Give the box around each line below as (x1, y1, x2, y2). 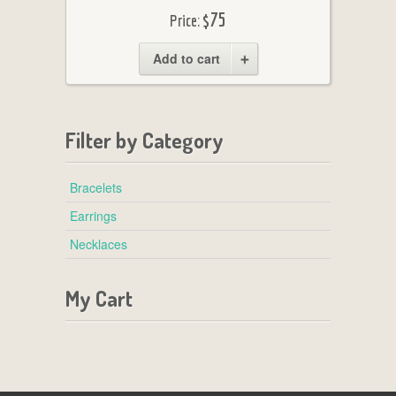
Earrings (70, 207, 117, 225)
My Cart (65, 285, 133, 313)
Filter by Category (65, 126, 224, 155)
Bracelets (70, 179, 122, 197)
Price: (170, 11, 202, 31)
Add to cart (152, 49, 220, 68)
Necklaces (70, 235, 127, 254)
